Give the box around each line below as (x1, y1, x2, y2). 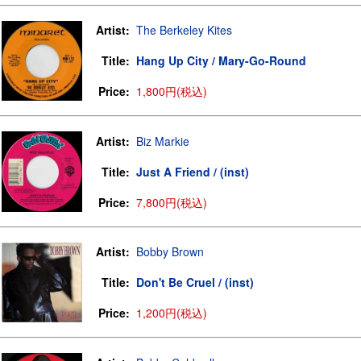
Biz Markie (136, 133, 189, 149)
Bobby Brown (136, 243, 204, 259)
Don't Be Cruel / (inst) (136, 274, 254, 290)
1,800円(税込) (136, 83, 207, 99)
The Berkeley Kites (136, 22, 232, 38)
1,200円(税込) (136, 305, 207, 321)
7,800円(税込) (136, 194, 207, 210)
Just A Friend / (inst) (136, 164, 249, 180)
